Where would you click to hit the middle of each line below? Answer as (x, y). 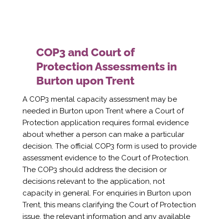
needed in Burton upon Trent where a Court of (103, 111)
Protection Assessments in (107, 66)
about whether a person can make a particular (103, 134)
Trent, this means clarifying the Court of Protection (109, 205)
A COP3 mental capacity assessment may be (99, 99)
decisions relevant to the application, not (93, 181)
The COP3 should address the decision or (94, 169)
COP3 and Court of (86, 52)
